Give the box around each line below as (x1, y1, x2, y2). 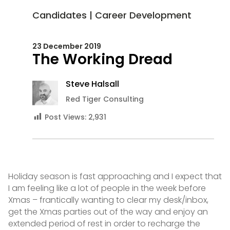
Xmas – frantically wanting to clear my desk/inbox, (8, 194, 208, 206)
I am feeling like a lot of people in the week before (8, 182, 206, 194)
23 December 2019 (32, 41, 101, 52)
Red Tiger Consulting (65, 94, 144, 105)
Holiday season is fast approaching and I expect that (8, 170, 222, 182)
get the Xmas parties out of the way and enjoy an (8, 205, 208, 218)
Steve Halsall (65, 78, 119, 90)
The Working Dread (32, 49, 172, 70)
